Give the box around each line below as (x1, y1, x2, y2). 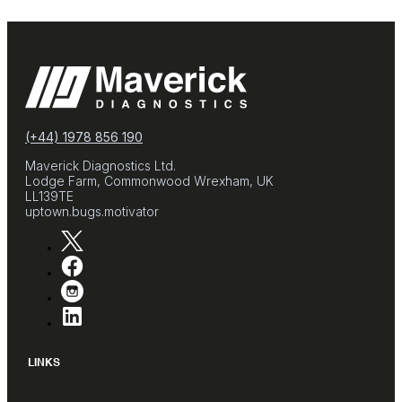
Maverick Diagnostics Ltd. (25, 157, 176, 173)
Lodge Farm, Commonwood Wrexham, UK (25, 172, 274, 188)
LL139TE (25, 188, 74, 204)
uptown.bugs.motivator (25, 203, 159, 219)
